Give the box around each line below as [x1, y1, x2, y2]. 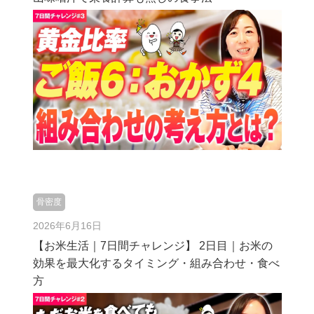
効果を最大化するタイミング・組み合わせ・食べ [32, 257, 280, 269]
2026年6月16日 [32, 220, 102, 231]
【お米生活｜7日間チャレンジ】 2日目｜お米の [32, 240, 273, 252]
